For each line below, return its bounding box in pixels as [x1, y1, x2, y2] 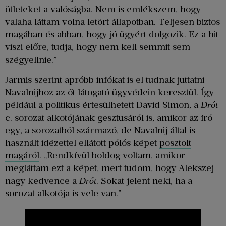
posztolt [159, 137, 191, 148]
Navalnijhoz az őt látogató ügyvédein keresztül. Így [5, 86, 214, 98]
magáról [5, 149, 39, 161]
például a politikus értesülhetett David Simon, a [5, 99, 201, 110]
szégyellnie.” [5, 54, 56, 66]
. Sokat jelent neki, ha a [96, 175, 192, 186]
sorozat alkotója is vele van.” [5, 187, 121, 199]
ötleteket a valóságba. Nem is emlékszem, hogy [5, 4, 201, 15]
